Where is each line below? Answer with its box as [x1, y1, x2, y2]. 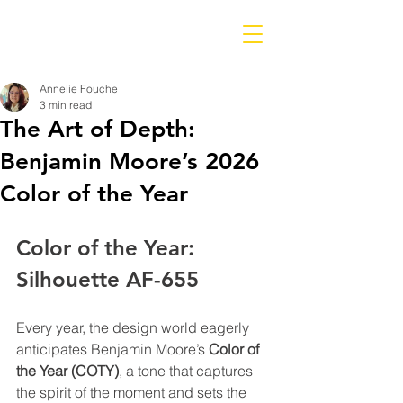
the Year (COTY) [16, 362, 119, 380]
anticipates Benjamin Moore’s [16, 340, 209, 358]
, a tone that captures [119, 362, 256, 380]
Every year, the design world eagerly [16, 318, 253, 336]
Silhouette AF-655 [16, 266, 199, 292]
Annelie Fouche [40, 82, 118, 95]
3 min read [40, 98, 92, 112]
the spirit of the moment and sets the [16, 383, 250, 401]
